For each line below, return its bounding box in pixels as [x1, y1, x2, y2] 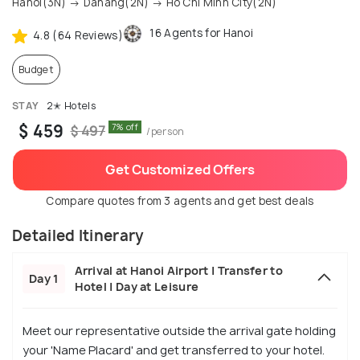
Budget [18, 63, 54, 77]
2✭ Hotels [43, 99, 96, 113]
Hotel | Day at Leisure [74, 279, 199, 295]
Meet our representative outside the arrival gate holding [22, 323, 336, 339]
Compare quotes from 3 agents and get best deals [46, 194, 314, 209]
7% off [112, 121, 138, 133]
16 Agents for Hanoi [147, 26, 253, 41]
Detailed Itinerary [12, 226, 145, 247]
